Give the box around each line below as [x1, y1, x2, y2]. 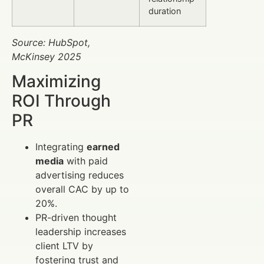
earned [87, 141, 120, 153]
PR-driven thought [35, 212, 117, 224]
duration [148, 5, 181, 16]
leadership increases [35, 226, 126, 238]
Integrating [35, 141, 87, 153]
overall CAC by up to [35, 183, 129, 196]
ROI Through [12, 91, 111, 111]
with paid [64, 155, 108, 167]
